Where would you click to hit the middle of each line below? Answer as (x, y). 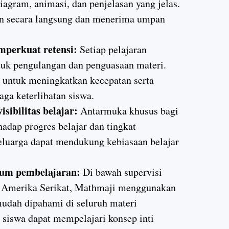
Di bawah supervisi (121, 172)
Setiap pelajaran (112, 50)
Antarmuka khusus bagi (128, 111)
